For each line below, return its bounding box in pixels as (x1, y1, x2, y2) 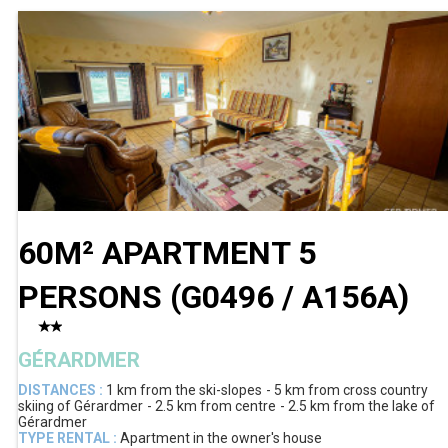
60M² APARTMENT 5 (18, 234, 316, 273)
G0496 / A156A (181, 278, 398, 317)
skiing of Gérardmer (18, 398, 143, 415)
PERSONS (18, 278, 170, 317)
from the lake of (333, 398, 435, 415)
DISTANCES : (18, 382, 103, 399)
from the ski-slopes (140, 382, 262, 399)
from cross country (308, 382, 428, 399)
